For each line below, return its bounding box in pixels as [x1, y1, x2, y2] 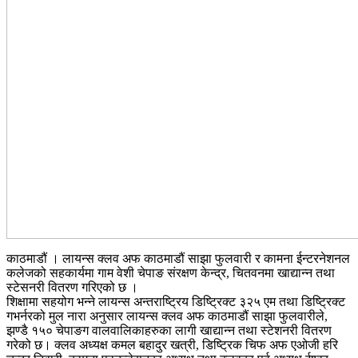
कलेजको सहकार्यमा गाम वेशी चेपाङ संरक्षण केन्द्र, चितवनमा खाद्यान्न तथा [6, 265, 335, 280]
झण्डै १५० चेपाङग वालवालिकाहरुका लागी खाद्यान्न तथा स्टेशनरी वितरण [6, 323, 332, 337]
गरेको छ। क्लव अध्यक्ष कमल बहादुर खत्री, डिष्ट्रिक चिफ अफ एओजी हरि [6, 337, 338, 352]
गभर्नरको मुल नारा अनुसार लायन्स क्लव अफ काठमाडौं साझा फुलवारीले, [6, 308, 328, 323]
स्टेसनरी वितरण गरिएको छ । [6, 280, 138, 294]
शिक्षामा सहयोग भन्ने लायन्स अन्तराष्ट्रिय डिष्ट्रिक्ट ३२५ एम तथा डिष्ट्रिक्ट [6, 294, 345, 308]
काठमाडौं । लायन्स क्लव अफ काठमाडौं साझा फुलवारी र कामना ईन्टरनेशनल [6, 251, 350, 265]
